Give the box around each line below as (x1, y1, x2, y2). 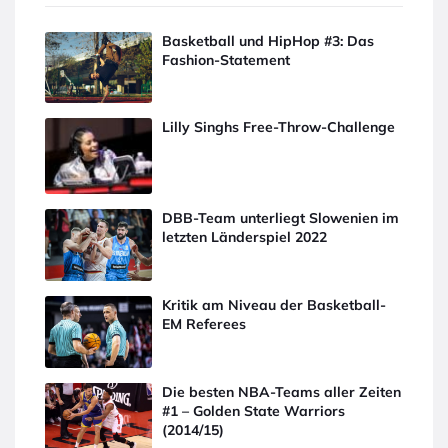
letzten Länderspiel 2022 (162, 228, 328, 247)
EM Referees (162, 314, 247, 333)
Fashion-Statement (162, 50, 291, 69)
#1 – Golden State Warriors (162, 401, 346, 420)
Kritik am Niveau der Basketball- (162, 295, 387, 314)
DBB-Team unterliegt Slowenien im (162, 209, 400, 228)
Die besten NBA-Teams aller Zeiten (162, 382, 402, 401)
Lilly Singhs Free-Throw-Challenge (162, 118, 396, 137)
